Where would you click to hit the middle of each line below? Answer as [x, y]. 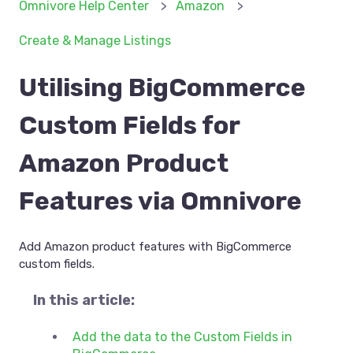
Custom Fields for [129, 126]
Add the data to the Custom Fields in [182, 337]
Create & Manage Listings [95, 41]
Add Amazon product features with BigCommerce [155, 246]
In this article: [84, 301]
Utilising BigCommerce [162, 88]
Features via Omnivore [160, 201]
